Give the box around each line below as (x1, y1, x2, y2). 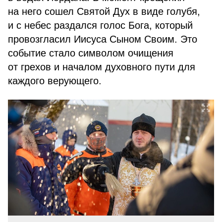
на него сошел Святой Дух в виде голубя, (8, 6, 200, 17)
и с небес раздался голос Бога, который (8, 20, 193, 31)
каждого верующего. (8, 75, 102, 86)
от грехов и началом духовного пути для (8, 61, 195, 72)
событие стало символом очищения (8, 48, 173, 58)
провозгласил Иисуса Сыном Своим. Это (8, 34, 197, 45)
